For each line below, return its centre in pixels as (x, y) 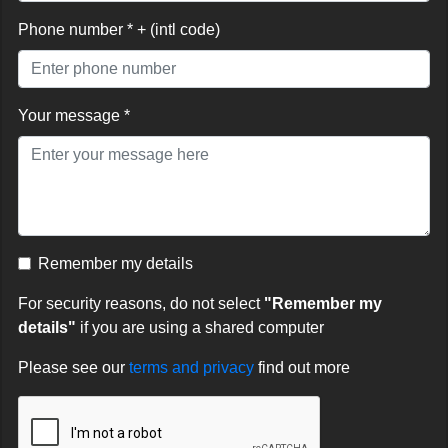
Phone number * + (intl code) (119, 30)
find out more (304, 368)
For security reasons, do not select (141, 304)
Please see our (73, 368)
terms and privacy (193, 368)
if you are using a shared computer (200, 328)
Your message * (74, 116)
